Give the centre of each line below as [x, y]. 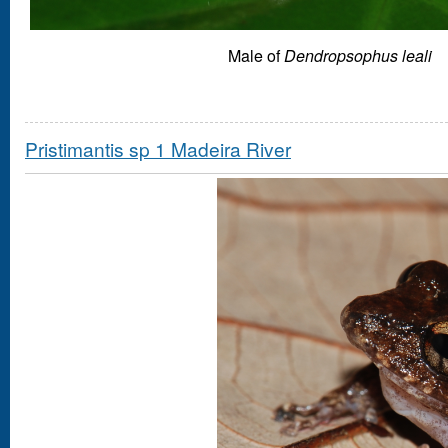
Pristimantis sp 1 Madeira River [158, 148]
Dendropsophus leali [358, 55]
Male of [256, 55]
